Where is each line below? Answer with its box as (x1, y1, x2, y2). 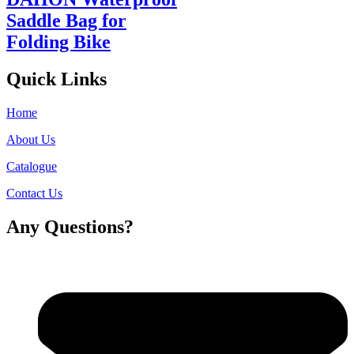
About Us (6, 133, 55, 147)
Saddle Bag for (6, 10, 126, 32)
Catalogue (6, 160, 57, 174)
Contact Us (6, 186, 62, 201)
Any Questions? (6, 216, 134, 237)
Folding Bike (6, 32, 111, 53)
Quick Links (6, 69, 107, 90)
